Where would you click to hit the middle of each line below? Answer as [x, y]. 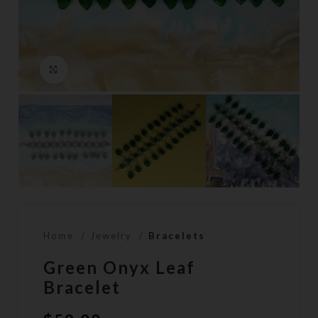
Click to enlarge [115, 69]
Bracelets [177, 236]
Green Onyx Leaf [120, 268]
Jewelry [113, 236]
